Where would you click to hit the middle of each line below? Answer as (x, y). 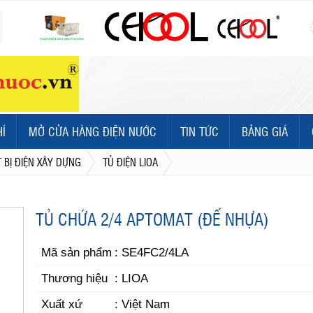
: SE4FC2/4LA (152, 253)
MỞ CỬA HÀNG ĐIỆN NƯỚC (93, 131)
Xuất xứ (62, 304)
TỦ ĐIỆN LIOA (130, 162)
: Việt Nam (143, 304)
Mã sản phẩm (77, 253)
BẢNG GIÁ (265, 131)
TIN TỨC (199, 131)
